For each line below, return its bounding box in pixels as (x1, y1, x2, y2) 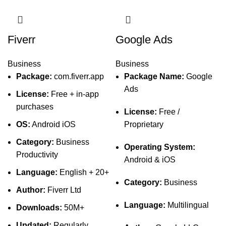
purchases (16, 102, 53, 111)
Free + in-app (49, 90, 99, 98)
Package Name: (124, 72, 184, 81)
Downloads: (16, 203, 62, 212)
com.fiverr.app (52, 72, 104, 81)
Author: (16, 186, 45, 194)
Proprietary (124, 120, 163, 129)
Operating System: (124, 143, 195, 151)
